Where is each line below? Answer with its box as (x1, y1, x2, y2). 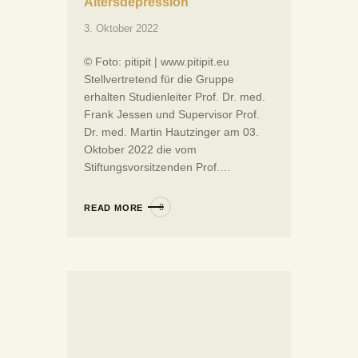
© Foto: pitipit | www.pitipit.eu (84, 54, 229, 68)
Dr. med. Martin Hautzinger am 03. (84, 125, 259, 138)
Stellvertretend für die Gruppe (84, 72, 234, 86)
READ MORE (84, 202, 144, 213)
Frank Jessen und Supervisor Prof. (84, 107, 260, 121)
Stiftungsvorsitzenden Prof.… (84, 160, 231, 173)
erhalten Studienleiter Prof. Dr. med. (84, 89, 265, 103)
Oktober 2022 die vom (84, 142, 197, 156)
